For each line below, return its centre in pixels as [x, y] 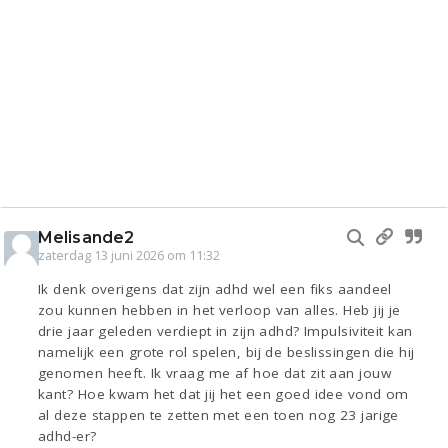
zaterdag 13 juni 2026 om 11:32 [129, 256]
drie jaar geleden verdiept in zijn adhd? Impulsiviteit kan [225, 331]
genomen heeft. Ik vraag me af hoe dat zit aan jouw [215, 373]
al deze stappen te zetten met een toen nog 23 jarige [218, 415]
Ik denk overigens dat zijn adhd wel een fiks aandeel [215, 289]
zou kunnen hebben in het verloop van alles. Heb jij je [219, 310]
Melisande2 [86, 238]
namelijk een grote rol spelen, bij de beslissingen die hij [226, 352]
